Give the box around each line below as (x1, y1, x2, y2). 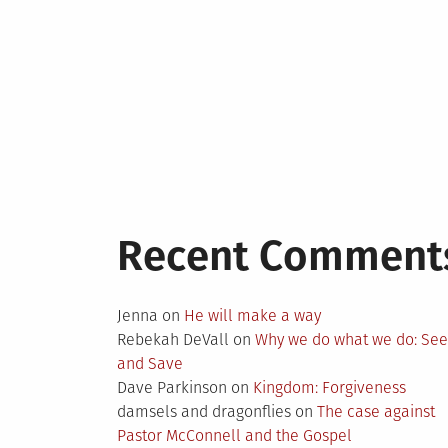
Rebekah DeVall (116, 330, 229, 349)
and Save (116, 354, 183, 373)
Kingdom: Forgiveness (252, 378, 406, 397)
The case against (316, 402, 435, 421)
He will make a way (183, 306, 321, 325)
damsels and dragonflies (116, 402, 291, 421)
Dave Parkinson (116, 378, 227, 397)
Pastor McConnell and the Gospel (116, 426, 352, 445)
